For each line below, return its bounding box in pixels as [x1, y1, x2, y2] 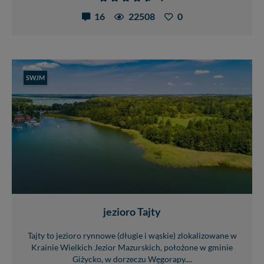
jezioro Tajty [103, 205, 161, 219]
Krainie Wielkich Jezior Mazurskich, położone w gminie [31, 243, 233, 253]
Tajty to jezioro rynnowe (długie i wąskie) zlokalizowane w [27, 231, 237, 241]
